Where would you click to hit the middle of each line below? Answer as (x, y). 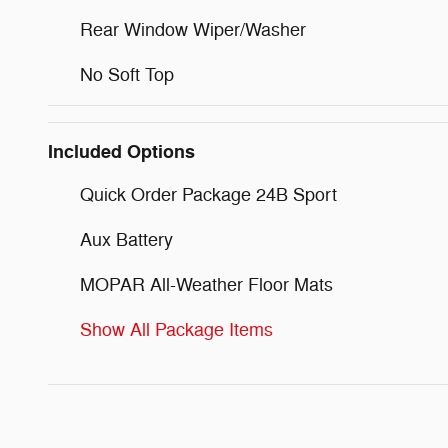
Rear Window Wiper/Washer (193, 30)
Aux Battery (126, 240)
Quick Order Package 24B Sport (208, 195)
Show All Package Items (176, 330)
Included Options (121, 152)
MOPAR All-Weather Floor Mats (206, 285)
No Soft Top (127, 75)
